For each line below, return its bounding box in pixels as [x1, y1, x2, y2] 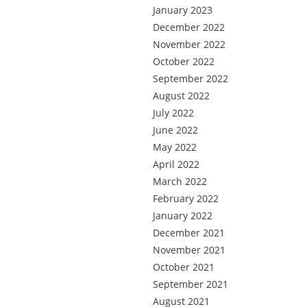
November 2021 [153, 243, 225, 256]
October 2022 [153, 55, 214, 68]
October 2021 [153, 260, 214, 273]
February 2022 [153, 192, 219, 205]
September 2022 [153, 72, 228, 85]
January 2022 [153, 209, 212, 222]
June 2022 [153, 123, 198, 136]
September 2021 [153, 278, 228, 291]
